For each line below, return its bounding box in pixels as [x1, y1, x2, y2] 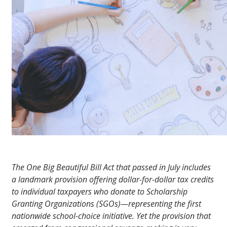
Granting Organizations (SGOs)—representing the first [12, 198, 201, 210]
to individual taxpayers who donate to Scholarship [12, 186, 187, 198]
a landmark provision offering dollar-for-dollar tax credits [12, 174, 214, 185]
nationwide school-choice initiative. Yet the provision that [12, 210, 211, 222]
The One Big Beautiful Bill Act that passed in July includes [12, 162, 211, 173]
